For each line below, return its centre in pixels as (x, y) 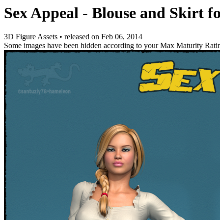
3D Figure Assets (32, 37)
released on (83, 37)
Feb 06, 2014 (122, 37)
